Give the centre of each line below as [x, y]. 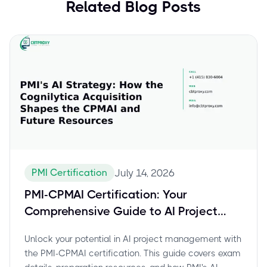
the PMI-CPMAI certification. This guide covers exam [133, 253]
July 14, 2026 [145, 173]
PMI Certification [69, 172]
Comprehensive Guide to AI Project [121, 211]
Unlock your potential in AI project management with [133, 239]
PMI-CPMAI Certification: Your [106, 194]
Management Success [86, 228]
